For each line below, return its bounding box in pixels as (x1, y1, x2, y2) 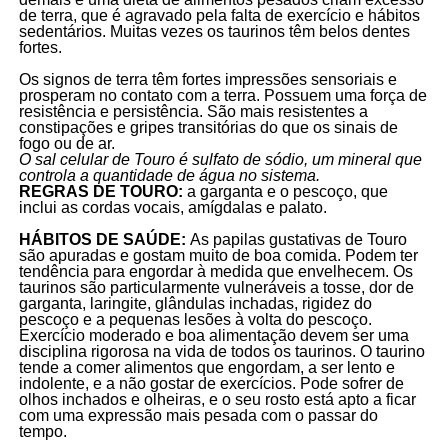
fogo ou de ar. (18, 134, 115, 152)
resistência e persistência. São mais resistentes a (18, 102, 368, 120)
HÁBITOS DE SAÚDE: (18, 230, 190, 248)
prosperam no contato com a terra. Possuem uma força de (18, 86, 427, 104)
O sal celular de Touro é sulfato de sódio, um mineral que (18, 150, 422, 168)
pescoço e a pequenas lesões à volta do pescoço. (18, 310, 372, 328)
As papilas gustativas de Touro (189, 230, 407, 248)
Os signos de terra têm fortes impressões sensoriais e (18, 70, 397, 88)
